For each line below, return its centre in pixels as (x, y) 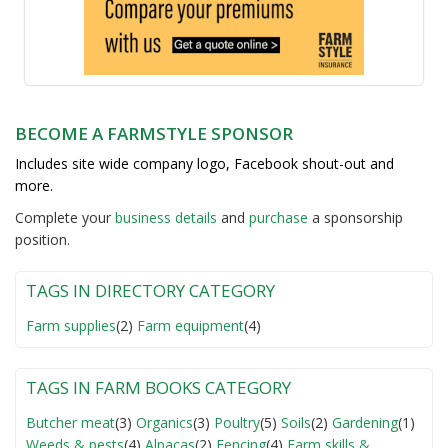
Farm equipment (190, 325)
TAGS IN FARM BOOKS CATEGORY (158, 387)
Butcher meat (70, 422)
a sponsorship (355, 217)
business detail (162, 217)
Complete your (65, 217)
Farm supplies (71, 325)
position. (42, 239)
